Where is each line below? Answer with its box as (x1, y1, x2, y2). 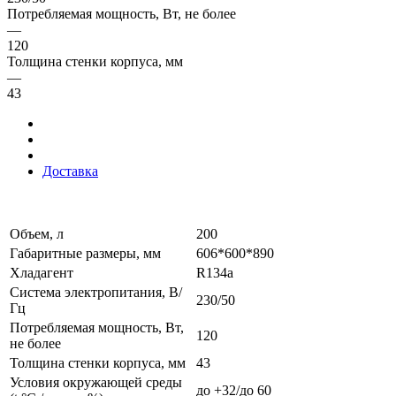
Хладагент (10, 264, 73, 280)
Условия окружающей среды (10, 374, 182, 390)
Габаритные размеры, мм (10, 245, 161, 261)
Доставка (42, 163, 98, 179)
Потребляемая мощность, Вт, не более (7, 5, 236, 21)
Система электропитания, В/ (10, 284, 182, 300)
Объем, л (10, 225, 64, 241)
